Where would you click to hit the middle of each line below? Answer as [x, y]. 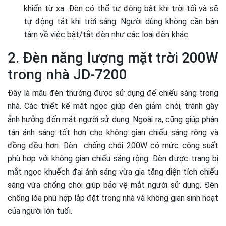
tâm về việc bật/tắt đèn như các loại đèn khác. [107, 35]
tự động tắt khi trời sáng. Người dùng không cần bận [121, 22]
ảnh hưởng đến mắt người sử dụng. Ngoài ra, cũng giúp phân [113, 120]
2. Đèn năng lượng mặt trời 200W [113, 58]
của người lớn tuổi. [40, 211]
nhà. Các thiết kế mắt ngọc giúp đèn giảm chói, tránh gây [113, 106]
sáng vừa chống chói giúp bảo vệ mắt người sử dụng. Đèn [113, 185]
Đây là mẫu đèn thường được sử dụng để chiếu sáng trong [113, 93]
